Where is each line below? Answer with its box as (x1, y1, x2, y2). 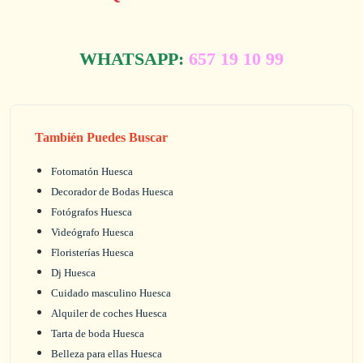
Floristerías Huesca (51, 246, 134, 258)
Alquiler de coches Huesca (51, 307, 167, 319)
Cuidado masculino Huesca (51, 287, 171, 299)
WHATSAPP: (79, 49, 189, 69)
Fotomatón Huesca (51, 165, 133, 177)
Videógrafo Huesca (51, 226, 134, 238)
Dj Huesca (51, 267, 96, 279)
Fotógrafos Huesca (51, 206, 132, 218)
